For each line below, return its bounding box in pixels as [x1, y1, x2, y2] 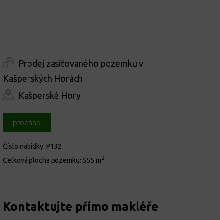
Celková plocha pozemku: [3, 156, 82, 164]
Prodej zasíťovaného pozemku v [18, 58, 143, 69]
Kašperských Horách [3, 73, 82, 83]
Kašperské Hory [18, 90, 81, 101]
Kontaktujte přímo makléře [3, 199, 158, 213]
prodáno [13, 118, 41, 127]
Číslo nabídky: [3, 142, 46, 150]
